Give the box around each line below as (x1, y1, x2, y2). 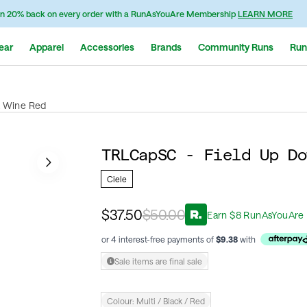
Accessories (80, 40, 134, 53)
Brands (151, 40, 182, 53)
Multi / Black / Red (136, 295, 205, 306)
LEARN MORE (238, 9, 293, 19)
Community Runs (198, 40, 273, 53)
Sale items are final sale (114, 256, 203, 266)
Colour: (107, 295, 136, 306)
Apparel (29, 40, 64, 53)
